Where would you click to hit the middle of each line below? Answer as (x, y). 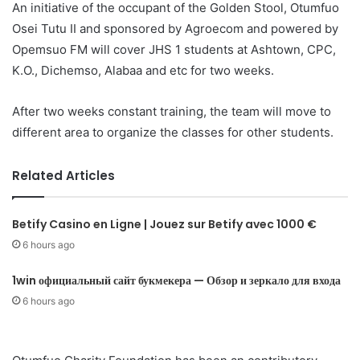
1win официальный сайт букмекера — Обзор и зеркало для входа (177, 280)
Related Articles (63, 175)
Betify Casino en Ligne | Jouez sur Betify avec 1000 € (165, 224)
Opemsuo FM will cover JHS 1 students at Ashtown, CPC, (174, 49)
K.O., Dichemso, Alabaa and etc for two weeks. (143, 70)
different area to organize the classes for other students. (173, 132)
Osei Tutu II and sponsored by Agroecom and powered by (175, 28)
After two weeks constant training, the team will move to (172, 111)
